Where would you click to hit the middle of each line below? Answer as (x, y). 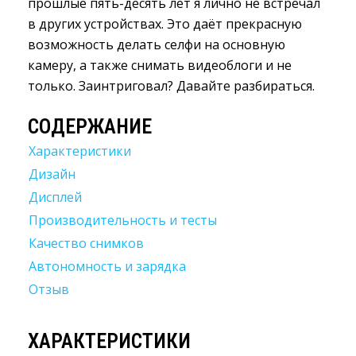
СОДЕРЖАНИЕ (90, 126)
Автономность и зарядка (107, 266)
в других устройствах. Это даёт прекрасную (165, 23)
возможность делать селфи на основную (157, 44)
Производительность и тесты (123, 220)
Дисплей (55, 197)
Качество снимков (86, 243)
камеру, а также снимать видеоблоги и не (160, 65)
